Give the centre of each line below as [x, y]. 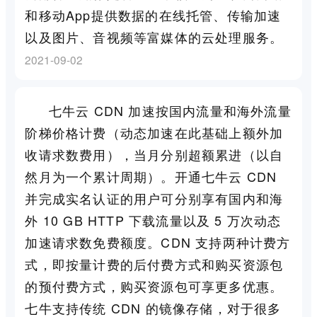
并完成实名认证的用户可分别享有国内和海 [154, 198]
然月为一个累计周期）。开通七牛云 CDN [151, 176]
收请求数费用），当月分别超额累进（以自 [154, 154]
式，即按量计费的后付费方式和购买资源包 [154, 264]
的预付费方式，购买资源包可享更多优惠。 [154, 286]
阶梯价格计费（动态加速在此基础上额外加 [154, 132]
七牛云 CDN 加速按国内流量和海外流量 [170, 110]
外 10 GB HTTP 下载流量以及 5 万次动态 [153, 220]
